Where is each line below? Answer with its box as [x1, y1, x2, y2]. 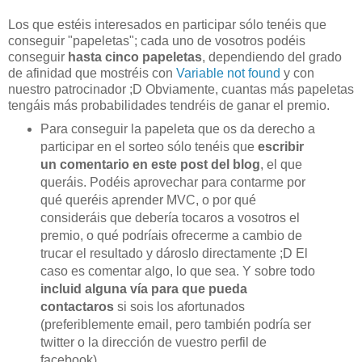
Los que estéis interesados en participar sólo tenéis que [8, 17, 326, 32]
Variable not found [176, 65, 280, 80]
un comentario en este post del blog [40, 157, 260, 171]
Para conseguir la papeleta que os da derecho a [40, 121, 315, 136]
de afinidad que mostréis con [8, 65, 176, 80]
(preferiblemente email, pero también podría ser [40, 317, 311, 331]
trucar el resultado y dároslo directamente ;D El [40, 246, 308, 260]
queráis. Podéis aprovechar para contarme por [40, 175, 305, 189]
